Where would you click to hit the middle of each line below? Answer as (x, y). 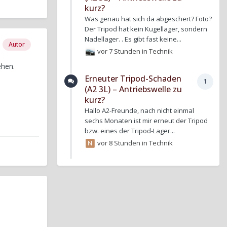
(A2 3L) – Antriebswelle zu (133, 89)
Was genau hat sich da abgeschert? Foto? (148, 18)
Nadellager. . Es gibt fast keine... (133, 39)
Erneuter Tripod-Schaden (133, 79)
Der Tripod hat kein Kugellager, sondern (146, 29)
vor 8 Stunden (119, 143)
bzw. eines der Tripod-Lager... (130, 131)
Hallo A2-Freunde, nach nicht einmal (139, 111)
